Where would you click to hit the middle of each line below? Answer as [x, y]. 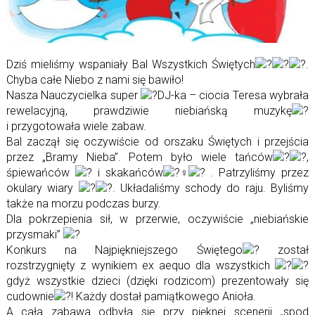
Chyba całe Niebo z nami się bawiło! [95, 80]
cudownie [30, 297]
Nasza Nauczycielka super [73, 96]
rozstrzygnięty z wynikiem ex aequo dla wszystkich [141, 266]
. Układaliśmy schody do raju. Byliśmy [211, 188]
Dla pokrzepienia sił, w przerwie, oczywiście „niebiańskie [157, 219]
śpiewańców [40, 173]
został [284, 250]
